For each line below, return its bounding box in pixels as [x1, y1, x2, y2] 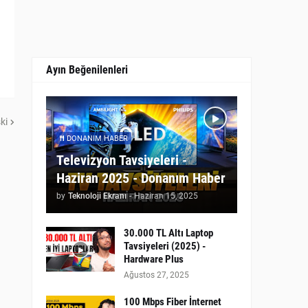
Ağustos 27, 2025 [124, 270, 189, 280]
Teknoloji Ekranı [68, 191, 126, 201]
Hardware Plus [124, 253, 184, 265]
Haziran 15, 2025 [134, 191, 198, 201]
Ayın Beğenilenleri [46, 63, 128, 76]
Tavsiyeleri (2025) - [124, 240, 206, 252]
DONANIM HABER [67, 133, 128, 143]
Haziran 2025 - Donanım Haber [56, 170, 225, 186]
